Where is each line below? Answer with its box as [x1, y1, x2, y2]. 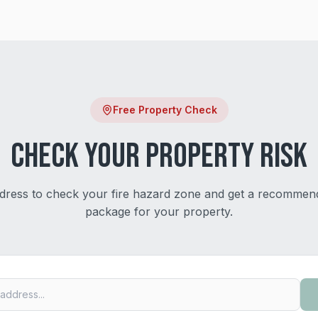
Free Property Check [112, 104, 217, 116]
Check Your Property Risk [11, 136, 307, 177]
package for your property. [85, 204, 233, 219]
